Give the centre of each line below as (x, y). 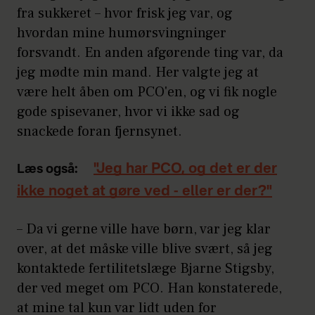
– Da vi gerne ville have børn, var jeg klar (144, 230)
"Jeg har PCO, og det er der (185, 170)
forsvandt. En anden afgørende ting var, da (150, 53)
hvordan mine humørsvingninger (122, 33)
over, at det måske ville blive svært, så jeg (145, 249)
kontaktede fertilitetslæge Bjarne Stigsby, (146, 269)
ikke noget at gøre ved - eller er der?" (144, 192)
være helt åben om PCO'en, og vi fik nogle (147, 92)
